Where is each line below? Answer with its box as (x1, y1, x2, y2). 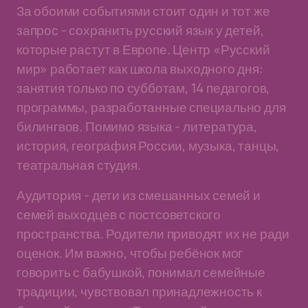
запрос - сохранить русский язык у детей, (16, 21, 264, 39)
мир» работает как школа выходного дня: (16, 60, 263, 78)
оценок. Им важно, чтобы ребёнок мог (16, 244, 243, 262)
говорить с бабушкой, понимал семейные (16, 263, 265, 281)
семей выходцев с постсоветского (16, 206, 221, 223)
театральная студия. (16, 156, 141, 174)
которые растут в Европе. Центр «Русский (16, 41, 270, 58)
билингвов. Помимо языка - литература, (16, 118, 257, 135)
